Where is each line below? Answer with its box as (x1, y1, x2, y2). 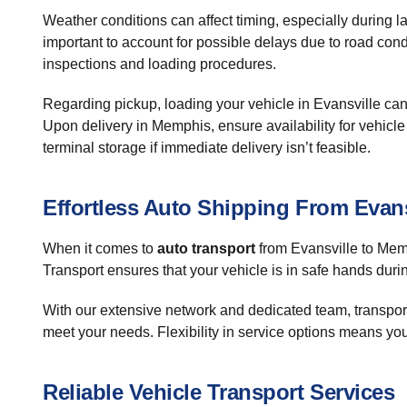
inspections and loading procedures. (43, 56, 276, 72)
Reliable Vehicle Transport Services (43, 380, 395, 404)
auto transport (157, 241, 255, 256)
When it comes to (43, 241, 157, 256)
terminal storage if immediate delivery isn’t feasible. (43, 140, 371, 155)
